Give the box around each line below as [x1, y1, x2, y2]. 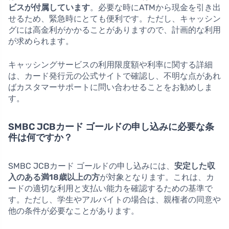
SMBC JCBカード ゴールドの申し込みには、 [8, 161, 174, 171]
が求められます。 [8, 36, 74, 47]
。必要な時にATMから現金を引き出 [90, 3, 221, 13]
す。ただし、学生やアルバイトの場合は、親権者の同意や [8, 195, 221, 205]
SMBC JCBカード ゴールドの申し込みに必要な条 [8, 121, 214, 133]
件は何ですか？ [8, 132, 73, 144]
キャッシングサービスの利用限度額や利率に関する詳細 [8, 60, 213, 70]
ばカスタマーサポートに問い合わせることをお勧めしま [8, 82, 213, 93]
